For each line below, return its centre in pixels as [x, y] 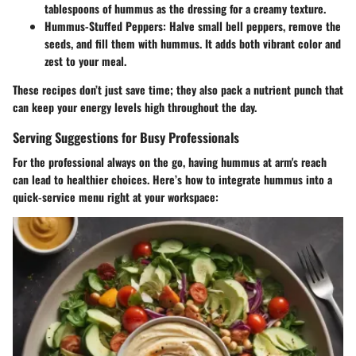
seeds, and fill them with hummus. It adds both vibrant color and [193, 43]
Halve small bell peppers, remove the [253, 25]
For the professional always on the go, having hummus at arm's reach [170, 162]
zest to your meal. [85, 60]
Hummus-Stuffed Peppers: [105, 25]
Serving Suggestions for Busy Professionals [126, 137]
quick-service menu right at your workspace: [116, 197]
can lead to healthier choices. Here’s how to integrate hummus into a [172, 179]
